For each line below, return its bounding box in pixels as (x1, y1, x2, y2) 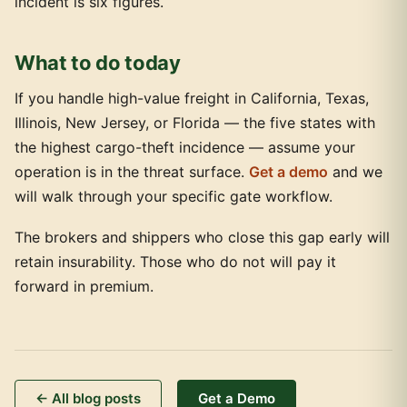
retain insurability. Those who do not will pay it (15, 253, 336, 271)
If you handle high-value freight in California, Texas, (15, 89, 369, 107)
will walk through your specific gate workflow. (15, 187, 333, 205)
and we (328, 163, 382, 181)
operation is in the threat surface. (15, 163, 249, 181)
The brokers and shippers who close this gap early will (15, 228, 390, 246)
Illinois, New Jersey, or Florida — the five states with (15, 114, 375, 132)
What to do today (15, 51, 181, 74)
